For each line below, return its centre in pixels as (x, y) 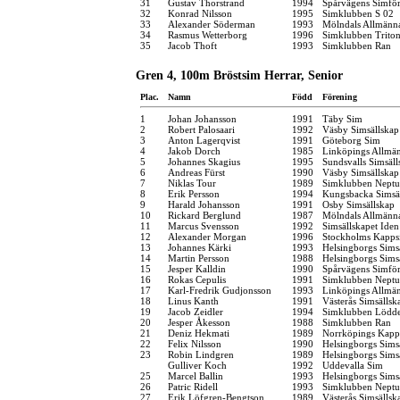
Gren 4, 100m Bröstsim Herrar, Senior (239, 75)
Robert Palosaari (201, 129)
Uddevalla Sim (353, 365)
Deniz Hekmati (199, 333)
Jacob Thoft (192, 45)
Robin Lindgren (201, 354)
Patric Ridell (193, 386)
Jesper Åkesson (199, 322)
